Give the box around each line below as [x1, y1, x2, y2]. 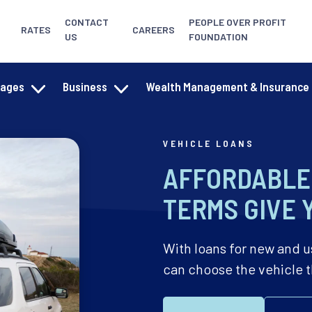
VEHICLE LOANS [162, 137, 254, 149]
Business [63, 79, 108, 93]
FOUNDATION [189, 31, 249, 42]
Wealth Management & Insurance [146, 79, 309, 93]
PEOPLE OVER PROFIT [189, 16, 287, 28]
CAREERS [132, 23, 175, 36]
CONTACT [65, 16, 109, 28]
